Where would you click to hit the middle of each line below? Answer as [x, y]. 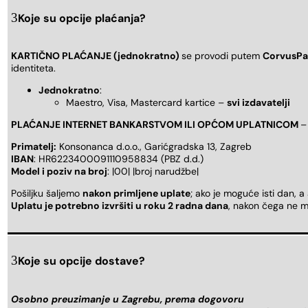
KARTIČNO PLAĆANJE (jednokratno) [96, 56]
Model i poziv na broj [59, 172]
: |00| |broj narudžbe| [153, 172]
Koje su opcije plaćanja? [82, 18]
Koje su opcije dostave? [81, 261]
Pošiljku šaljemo [47, 194]
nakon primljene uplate [136, 194]
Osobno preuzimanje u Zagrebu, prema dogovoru [128, 299]
